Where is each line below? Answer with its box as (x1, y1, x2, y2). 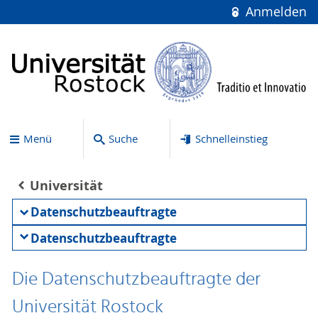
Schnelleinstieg (194, 131, 268, 146)
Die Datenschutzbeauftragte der (11, 265, 261, 295)
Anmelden (241, 4, 307, 20)
